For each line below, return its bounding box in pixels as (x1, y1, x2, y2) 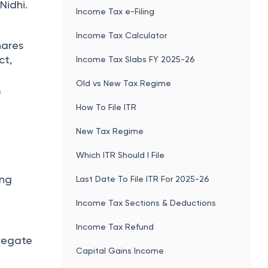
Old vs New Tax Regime (76, 78, 172, 88)
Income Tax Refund (76, 221, 154, 232)
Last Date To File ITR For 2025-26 (76, 173, 210, 184)
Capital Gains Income (76, 245, 165, 255)
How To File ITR (76, 102, 137, 112)
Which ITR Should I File (76, 150, 165, 160)
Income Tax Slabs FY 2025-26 (76, 54, 196, 64)
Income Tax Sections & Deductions (76, 197, 217, 208)
